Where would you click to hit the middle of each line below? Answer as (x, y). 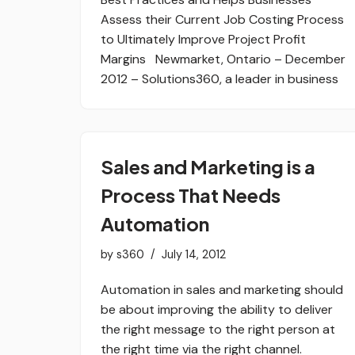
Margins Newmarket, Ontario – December (223, 59)
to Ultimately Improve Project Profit (203, 39)
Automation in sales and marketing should (222, 289)
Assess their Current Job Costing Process (222, 19)
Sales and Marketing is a (208, 166)
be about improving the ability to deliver (217, 309)
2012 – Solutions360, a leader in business (219, 78)
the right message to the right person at (218, 329)
